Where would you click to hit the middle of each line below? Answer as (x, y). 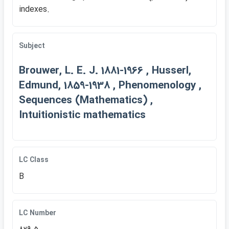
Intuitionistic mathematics (82, 115)
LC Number (38, 213)
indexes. (34, 9)
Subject (32, 46)
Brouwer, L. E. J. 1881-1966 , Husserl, (105, 71)
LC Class (34, 160)
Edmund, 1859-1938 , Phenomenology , (110, 86)
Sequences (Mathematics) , (86, 100)
